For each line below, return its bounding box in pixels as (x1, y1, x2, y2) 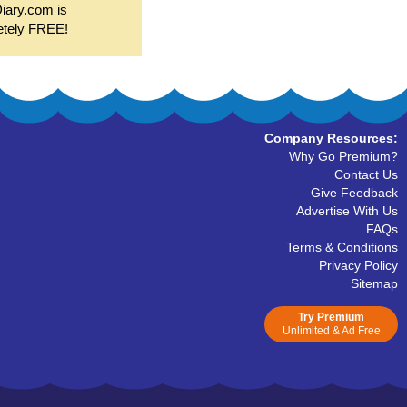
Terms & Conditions (286, 240, 398, 254)
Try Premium (298, 311, 364, 323)
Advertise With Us (296, 203, 398, 218)
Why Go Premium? (289, 149, 398, 164)
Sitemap (351, 276, 398, 291)
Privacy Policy (319, 258, 398, 273)
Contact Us (334, 167, 398, 182)
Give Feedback (311, 185, 398, 200)
